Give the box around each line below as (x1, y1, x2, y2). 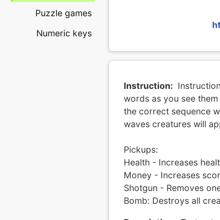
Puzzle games (35, 8, 92, 19)
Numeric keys (36, 28, 92, 39)
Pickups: (123, 144, 158, 155)
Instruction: (123, 80, 173, 91)
